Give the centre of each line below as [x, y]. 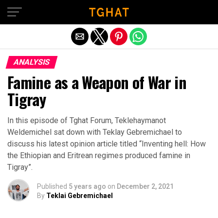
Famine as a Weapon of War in [97, 82]
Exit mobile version [109, 11]
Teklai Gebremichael [80, 196]
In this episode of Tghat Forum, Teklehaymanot [87, 120]
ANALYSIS [32, 62]
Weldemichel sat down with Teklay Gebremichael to [95, 132]
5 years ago [87, 186]
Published [52, 186]
